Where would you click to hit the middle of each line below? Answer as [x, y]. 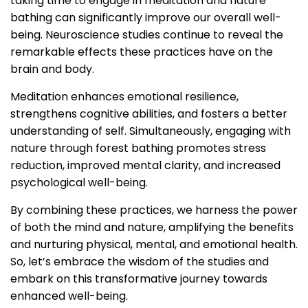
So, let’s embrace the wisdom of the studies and [140, 262]
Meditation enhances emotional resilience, [124, 97]
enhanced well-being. [69, 296]
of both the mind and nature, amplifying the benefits [152, 228]
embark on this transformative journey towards [139, 279]
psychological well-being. [79, 183]
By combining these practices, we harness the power [154, 210]
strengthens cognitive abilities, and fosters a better [149, 114]
